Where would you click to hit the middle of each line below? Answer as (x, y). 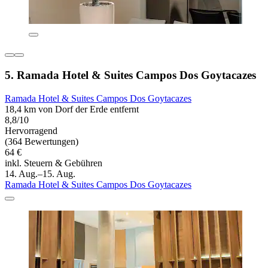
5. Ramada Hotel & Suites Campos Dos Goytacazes (130, 75)
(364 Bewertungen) (42, 141)
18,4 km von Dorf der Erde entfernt (72, 109)
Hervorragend (31, 130)
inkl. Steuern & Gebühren (54, 163)
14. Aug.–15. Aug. (40, 173)
